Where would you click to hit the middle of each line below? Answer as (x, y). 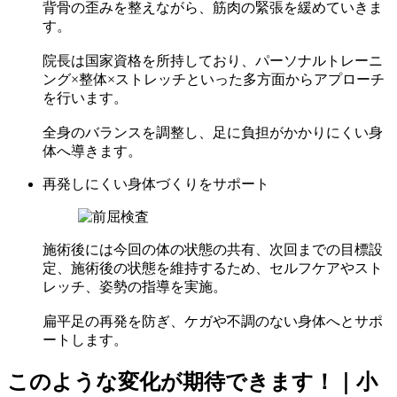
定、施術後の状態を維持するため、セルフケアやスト (213, 268)
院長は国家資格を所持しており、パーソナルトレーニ (213, 60)
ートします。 (85, 339)
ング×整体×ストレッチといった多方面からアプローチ (214, 79)
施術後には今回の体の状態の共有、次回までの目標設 (213, 249)
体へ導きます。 (92, 151)
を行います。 (85, 97)
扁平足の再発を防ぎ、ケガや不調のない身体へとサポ (213, 321)
